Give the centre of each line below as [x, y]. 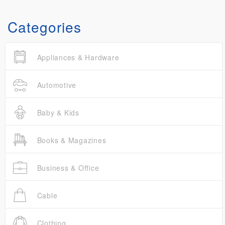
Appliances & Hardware [77, 58]
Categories [44, 27]
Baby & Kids [57, 113]
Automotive [55, 85]
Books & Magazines [70, 140]
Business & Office [67, 168]
